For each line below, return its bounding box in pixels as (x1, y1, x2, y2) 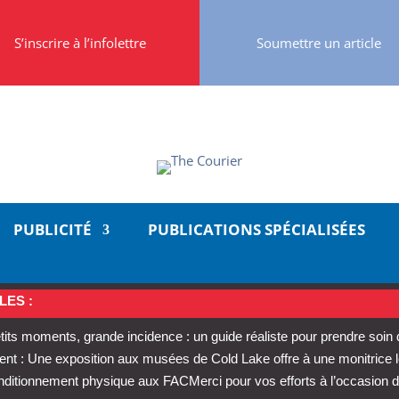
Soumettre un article (256, 33, 382, 52)
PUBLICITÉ (13, 218, 93, 240)
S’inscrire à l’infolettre (13, 33, 146, 52)
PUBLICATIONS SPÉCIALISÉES (147, 218, 365, 240)
